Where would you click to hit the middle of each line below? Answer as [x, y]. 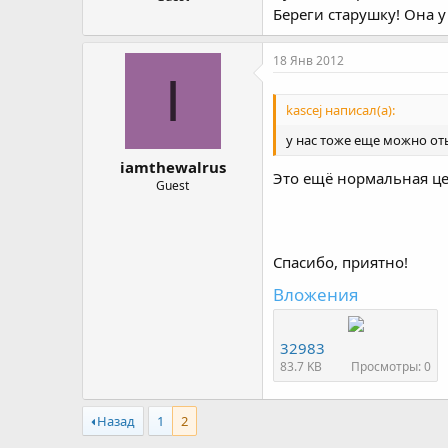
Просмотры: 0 [391, 366]
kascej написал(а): [340, 110]
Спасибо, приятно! [340, 261]
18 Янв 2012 [308, 60]
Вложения [316, 294]
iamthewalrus [172, 166]
